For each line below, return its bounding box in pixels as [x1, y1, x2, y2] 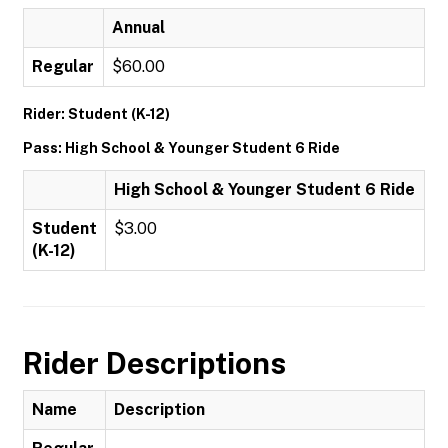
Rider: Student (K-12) [23, 106, 170, 122]
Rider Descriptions [23, 345, 286, 381]
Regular [32, 57, 94, 76]
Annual [112, 18, 165, 37]
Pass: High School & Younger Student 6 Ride [23, 140, 340, 156]
